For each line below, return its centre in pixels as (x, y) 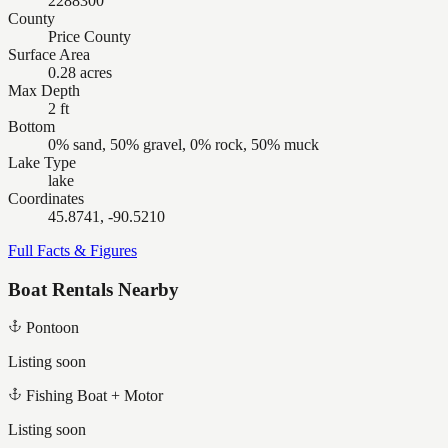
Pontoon (52, 328)
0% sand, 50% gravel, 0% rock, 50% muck (183, 144)
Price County (89, 36)
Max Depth (44, 90)
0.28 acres (80, 72)
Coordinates (46, 198)
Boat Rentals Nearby (93, 289)
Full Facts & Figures (72, 250)
